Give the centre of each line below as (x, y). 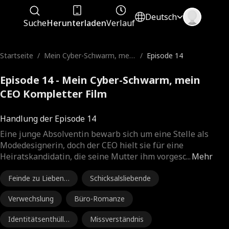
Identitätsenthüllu (38, 219)
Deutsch (161, 17)
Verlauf (121, 23)
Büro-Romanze (99, 199)
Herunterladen (77, 23)
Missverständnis (117, 219)
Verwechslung (31, 199)
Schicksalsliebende (120, 178)
